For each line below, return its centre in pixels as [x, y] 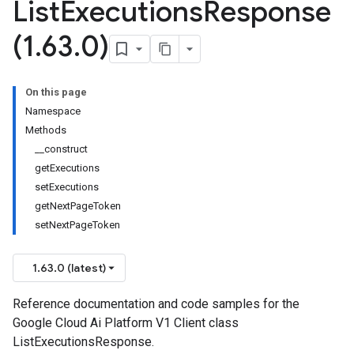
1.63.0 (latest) [69, 268]
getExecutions [67, 168]
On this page [56, 92]
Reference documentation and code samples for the [156, 304]
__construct [61, 149]
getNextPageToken [78, 206]
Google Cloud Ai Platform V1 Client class [126, 323]
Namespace [53, 111]
